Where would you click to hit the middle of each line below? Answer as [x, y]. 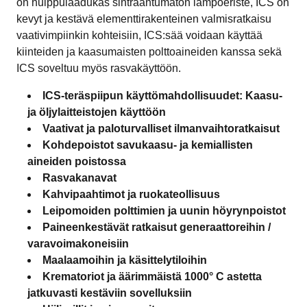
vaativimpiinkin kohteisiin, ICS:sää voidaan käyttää [139, 35]
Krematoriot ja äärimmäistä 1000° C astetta [152, 276]
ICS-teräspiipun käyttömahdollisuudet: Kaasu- [162, 95]
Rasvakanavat [79, 177]
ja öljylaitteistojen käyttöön [97, 112]
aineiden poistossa [77, 161]
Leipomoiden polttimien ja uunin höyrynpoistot [164, 210]
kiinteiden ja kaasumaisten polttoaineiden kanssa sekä [149, 51]
